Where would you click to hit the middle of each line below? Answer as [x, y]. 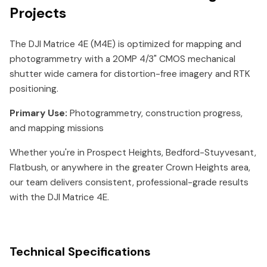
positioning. [34, 89]
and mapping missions [57, 128]
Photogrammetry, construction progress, [155, 113]
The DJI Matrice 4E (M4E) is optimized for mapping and [125, 44]
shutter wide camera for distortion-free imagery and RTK [130, 74]
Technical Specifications [80, 252]
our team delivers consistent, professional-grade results [129, 182]
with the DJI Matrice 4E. [59, 197]
